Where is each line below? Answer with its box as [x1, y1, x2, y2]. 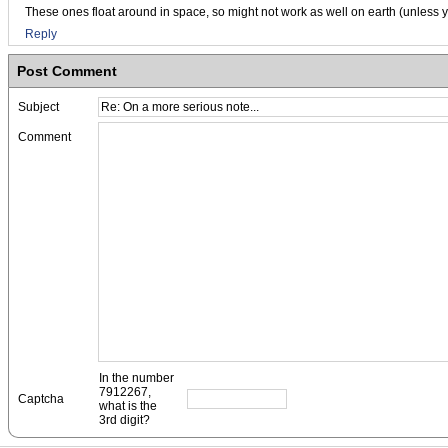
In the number [99, 371, 174, 385]
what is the [99, 399, 157, 413]
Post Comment [17, 63, 117, 79]
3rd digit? [99, 413, 150, 427]
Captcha [18, 392, 64, 406]
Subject [18, 100, 59, 114]
